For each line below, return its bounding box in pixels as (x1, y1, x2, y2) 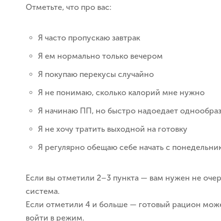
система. (26, 186, 60, 196)
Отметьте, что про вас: (26, 2, 111, 12)
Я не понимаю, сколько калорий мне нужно (38, 88, 205, 97)
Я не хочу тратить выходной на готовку (38, 124, 187, 134)
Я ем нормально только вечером (38, 51, 163, 61)
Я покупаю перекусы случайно (38, 70, 154, 79)
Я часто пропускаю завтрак (38, 33, 140, 42)
